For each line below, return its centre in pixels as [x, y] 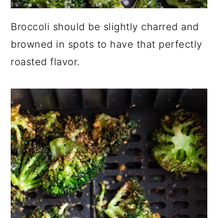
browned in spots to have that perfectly [107, 44]
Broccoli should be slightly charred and [105, 27]
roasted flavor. [45, 62]
